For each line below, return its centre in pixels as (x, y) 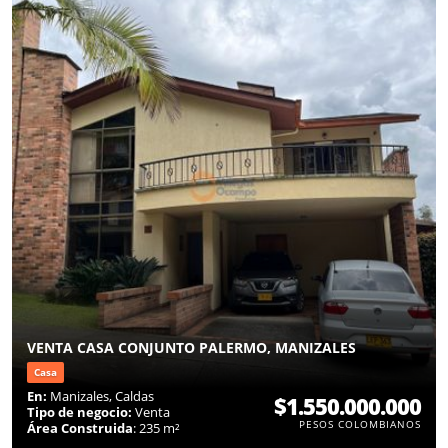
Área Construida (80, 427)
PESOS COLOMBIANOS (360, 423)
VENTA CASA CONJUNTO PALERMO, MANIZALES (191, 347)
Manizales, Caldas (100, 395)
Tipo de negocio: (79, 411)
